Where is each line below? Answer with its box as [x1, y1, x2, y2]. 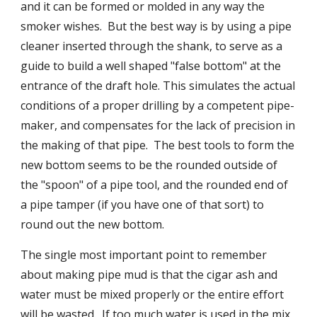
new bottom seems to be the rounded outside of [21, 157, 278, 173]
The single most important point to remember [21, 247, 267, 263]
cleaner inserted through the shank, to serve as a [21, 38, 283, 54]
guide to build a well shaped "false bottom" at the [21, 58, 282, 74]
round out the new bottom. [21, 217, 165, 232]
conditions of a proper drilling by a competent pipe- [21, 98, 295, 113]
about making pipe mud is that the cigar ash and [21, 267, 278, 282]
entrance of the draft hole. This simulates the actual [21, 78, 296, 93]
